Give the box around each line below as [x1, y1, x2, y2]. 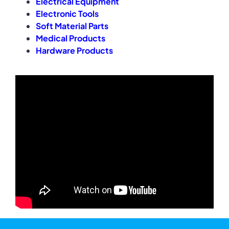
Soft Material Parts [36, 20, 108, 31]
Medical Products [36, 32, 105, 43]
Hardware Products [36, 44, 113, 56]
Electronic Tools [36, 8, 99, 19]
